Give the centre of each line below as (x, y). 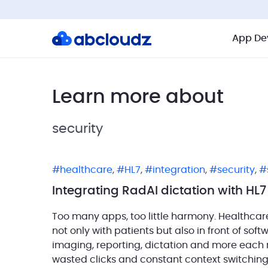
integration (179, 170)
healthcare (86, 170)
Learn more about (138, 97)
